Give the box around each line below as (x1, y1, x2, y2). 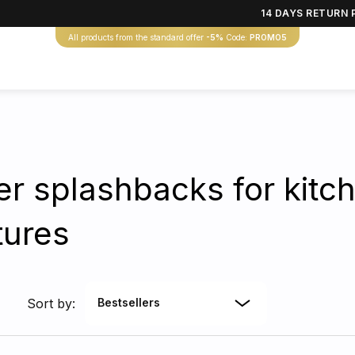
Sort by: (27, 296, 75, 311)
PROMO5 (247, 32, 287, 42)
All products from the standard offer (68, 32, 206, 42)
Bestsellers (97, 296, 160, 309)
